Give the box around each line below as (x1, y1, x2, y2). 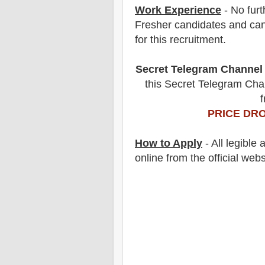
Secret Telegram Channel (135, 63, 263, 75)
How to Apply (135, 137, 202, 149)
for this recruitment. (135, 33, 229, 46)
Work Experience (135, 4, 221, 16)
